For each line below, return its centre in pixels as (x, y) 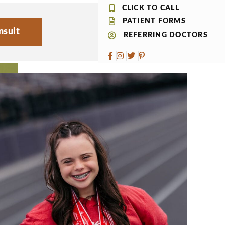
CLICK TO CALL (150, 8)
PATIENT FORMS (154, 21)
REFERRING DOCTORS (165, 35)
